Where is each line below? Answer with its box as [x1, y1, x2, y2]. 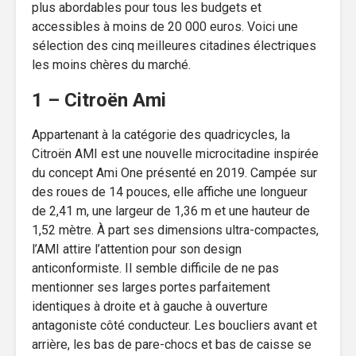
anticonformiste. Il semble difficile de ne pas [32, 260, 279, 276]
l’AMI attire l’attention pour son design [32, 241, 242, 257]
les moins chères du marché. [32, 56, 191, 72]
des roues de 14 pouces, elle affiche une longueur [32, 184, 308, 199]
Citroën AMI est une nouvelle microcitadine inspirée [32, 145, 319, 161]
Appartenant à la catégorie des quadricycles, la [32, 126, 290, 142]
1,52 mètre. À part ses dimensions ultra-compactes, [32, 222, 319, 238]
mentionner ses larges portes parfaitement [32, 279, 270, 295]
